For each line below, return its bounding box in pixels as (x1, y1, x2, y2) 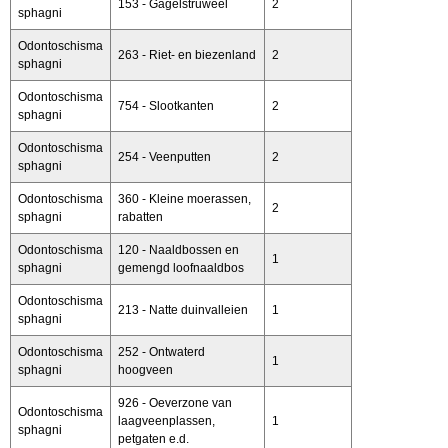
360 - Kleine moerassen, (118, 191, 251, 206)
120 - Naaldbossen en (118, 242, 239, 257)
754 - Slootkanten (118, 98, 214, 113)
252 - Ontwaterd (118, 344, 205, 359)
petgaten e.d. (118, 431, 189, 446)
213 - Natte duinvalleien (118, 302, 248, 317)
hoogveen (118, 362, 173, 377)
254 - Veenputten (118, 149, 211, 164)
